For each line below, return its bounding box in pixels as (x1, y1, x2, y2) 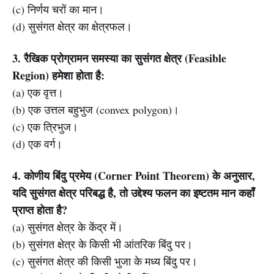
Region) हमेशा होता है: (12, 67, 105, 83)
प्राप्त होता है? (12, 202, 67, 218)
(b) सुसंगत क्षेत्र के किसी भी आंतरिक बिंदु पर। (12, 237, 193, 251)
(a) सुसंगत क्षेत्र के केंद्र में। (12, 220, 123, 234)
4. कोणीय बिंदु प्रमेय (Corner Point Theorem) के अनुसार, (12, 168, 255, 183)
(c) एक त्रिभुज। (12, 119, 78, 134)
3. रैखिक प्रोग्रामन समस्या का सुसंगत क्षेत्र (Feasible (12, 50, 226, 66)
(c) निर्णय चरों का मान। (12, 2, 104, 17)
